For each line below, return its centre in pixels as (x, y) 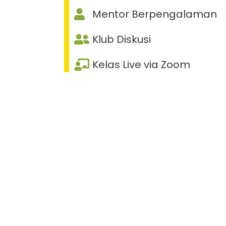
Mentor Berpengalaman (155, 14)
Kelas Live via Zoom (141, 65)
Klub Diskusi (122, 40)
